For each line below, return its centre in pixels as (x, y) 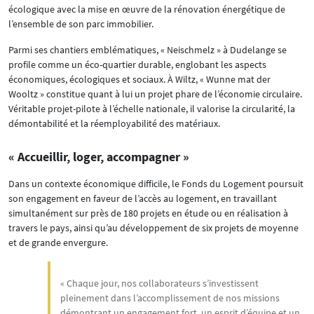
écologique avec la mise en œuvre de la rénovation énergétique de (147, 9)
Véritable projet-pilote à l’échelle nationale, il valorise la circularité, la (152, 109)
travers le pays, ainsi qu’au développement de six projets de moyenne (153, 228)
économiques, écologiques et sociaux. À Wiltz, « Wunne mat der (139, 80)
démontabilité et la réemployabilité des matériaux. (114, 124)
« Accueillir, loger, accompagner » (99, 157)
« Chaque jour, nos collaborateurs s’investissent (159, 284)
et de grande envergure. (58, 243)
